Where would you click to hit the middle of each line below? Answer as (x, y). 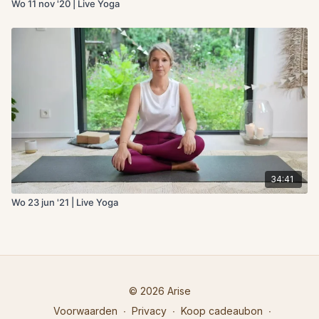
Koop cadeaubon (222, 311)
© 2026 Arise (159, 291)
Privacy (149, 311)
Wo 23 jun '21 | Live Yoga (65, 202)
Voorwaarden (85, 311)
